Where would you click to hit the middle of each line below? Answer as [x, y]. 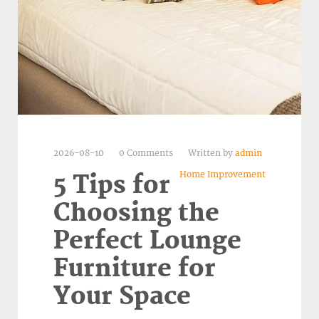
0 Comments [147, 153]
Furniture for [135, 268]
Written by [211, 153]
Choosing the [136, 213]
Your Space [122, 296]
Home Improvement [223, 174]
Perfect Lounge [147, 241]
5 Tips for [112, 185]
